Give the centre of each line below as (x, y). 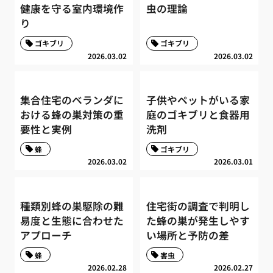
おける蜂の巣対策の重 (72, 115)
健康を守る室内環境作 (72, 9)
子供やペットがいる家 (198, 100)
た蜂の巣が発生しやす (198, 220)
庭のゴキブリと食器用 (198, 115)
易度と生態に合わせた (72, 220)
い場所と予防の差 (187, 235)
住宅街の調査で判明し (198, 206)
